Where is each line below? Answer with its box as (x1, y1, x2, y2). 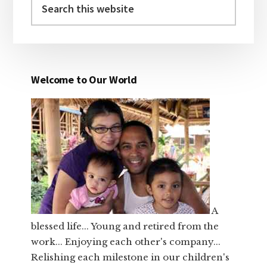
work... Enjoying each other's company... (31, 236, 221, 248)
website (30, 24, 65, 36)
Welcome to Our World (31, 73, 137, 87)
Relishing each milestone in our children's (31, 252, 230, 263)
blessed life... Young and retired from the (31, 221, 219, 232)
